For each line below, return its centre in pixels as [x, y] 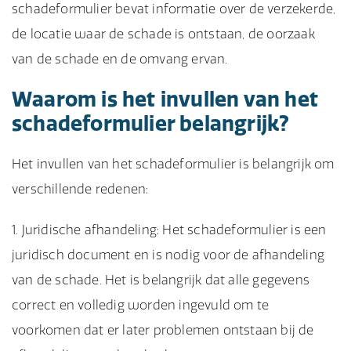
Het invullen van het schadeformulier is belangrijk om [173, 164]
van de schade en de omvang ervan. [120, 59]
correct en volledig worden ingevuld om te [141, 305]
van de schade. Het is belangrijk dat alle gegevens [161, 280]
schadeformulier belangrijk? [151, 123]
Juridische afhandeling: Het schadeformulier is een [174, 230]
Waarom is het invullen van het [165, 99]
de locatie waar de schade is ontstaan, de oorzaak [163, 34]
